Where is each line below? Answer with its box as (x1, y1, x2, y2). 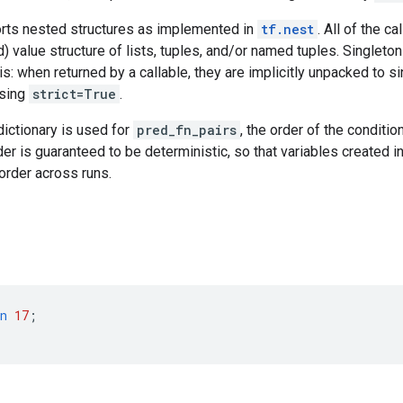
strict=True (32, 85, 116, 103)
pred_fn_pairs (137, 121, 237, 139)
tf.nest (261, 21, 314, 38)
